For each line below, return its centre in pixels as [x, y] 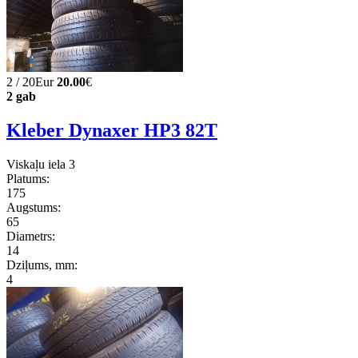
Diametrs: [31, 236]
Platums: [28, 178]
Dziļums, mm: [42, 265]
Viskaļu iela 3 [41, 164]
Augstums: [34, 207]
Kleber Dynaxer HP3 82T [112, 130]
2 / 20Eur [30, 82]
